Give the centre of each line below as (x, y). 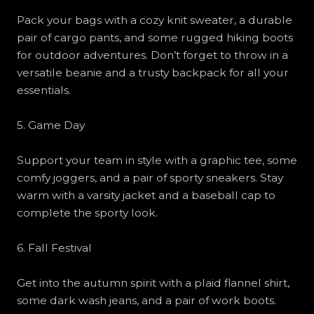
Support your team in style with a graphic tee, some (157, 160)
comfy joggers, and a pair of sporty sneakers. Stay (150, 177)
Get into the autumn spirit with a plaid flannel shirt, (153, 282)
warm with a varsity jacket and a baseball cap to (146, 195)
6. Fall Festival (54, 247)
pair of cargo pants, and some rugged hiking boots (155, 38)
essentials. (43, 90)
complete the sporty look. (87, 212)
